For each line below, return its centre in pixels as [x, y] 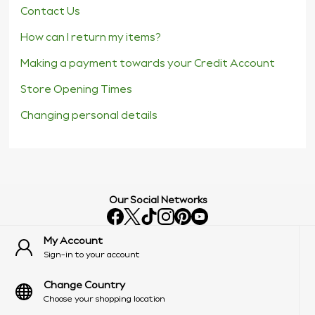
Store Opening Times [77, 90]
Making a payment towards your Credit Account [148, 64]
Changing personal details [89, 116]
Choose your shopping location [105, 299]
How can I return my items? [91, 38]
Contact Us [51, 12]
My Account [73, 241]
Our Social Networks [157, 200]
